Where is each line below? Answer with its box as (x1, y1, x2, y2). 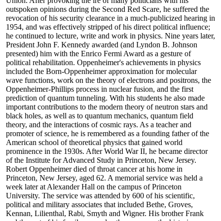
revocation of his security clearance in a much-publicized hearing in (6, 14, 215, 23)
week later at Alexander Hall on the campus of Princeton (6, 183, 182, 191)
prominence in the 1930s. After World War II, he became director (6, 147, 208, 156)
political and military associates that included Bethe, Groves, (6, 200, 193, 209)
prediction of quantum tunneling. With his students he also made (6, 94, 205, 103)
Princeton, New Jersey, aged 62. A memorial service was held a (6, 174, 203, 183)
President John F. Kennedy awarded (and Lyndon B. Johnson (6, 40, 197, 49)
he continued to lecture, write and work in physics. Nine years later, (6, 32, 215, 40)
